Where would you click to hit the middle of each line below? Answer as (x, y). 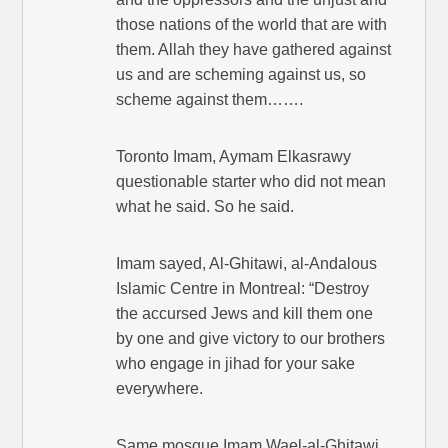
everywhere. (160, 389)
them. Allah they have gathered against (254, 50)
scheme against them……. (210, 100)
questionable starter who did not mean (251, 182)
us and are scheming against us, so (241, 75)
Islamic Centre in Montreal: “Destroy (243, 289)
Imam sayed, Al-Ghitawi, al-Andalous (247, 264)
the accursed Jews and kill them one (245, 314)
